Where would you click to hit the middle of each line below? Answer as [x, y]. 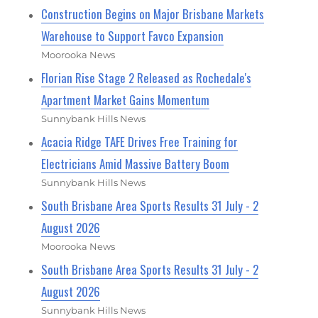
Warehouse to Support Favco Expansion [133, 35]
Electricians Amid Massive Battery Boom [136, 163]
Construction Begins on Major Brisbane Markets [153, 13]
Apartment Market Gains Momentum [126, 99]
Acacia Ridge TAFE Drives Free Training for [140, 141]
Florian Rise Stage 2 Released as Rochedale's [147, 77]
